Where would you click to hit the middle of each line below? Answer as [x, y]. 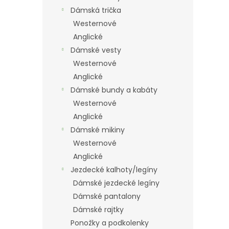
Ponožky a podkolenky [110, 223]
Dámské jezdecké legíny [116, 183]
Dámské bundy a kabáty [114, 90]
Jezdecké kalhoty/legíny [114, 170]
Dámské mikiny [98, 130]
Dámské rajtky [98, 210]
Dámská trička [96, 10]
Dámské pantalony [107, 196]
